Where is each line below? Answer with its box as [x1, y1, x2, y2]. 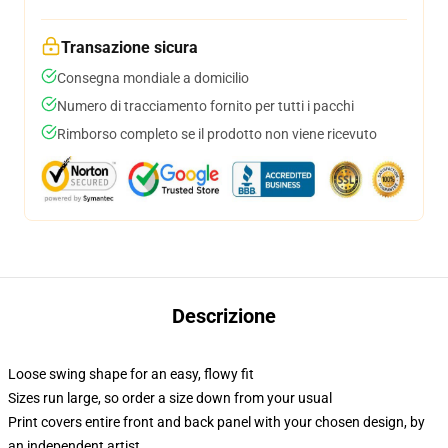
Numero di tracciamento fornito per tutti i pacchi [57, 98, 354, 114]
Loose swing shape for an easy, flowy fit [8, 366, 254, 382]
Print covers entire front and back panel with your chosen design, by [8, 414, 425, 430]
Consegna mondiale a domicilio [57, 70, 249, 86]
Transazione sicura [61, 38, 198, 57]
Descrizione [172, 304, 276, 328]
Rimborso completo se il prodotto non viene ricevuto [57, 126, 377, 142]
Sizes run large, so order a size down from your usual [8, 390, 332, 406]
